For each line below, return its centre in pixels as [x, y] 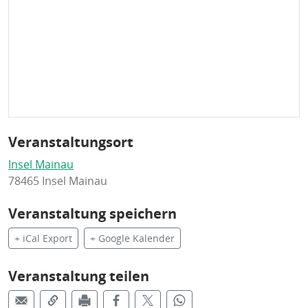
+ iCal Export [43, 238]
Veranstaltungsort [71, 142]
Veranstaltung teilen [79, 276]
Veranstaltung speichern [92, 213]
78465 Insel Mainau [58, 180]
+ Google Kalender [132, 238]
